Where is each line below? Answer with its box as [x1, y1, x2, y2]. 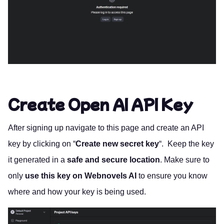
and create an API [139, 123, 204, 132]
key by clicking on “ [8, 139, 75, 148]
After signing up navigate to [8, 123, 106, 132]
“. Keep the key [159, 139, 214, 148]
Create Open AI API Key [8, 94, 193, 114]
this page [106, 123, 139, 132]
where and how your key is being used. [8, 187, 146, 196]
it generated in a [8, 155, 67, 164]
